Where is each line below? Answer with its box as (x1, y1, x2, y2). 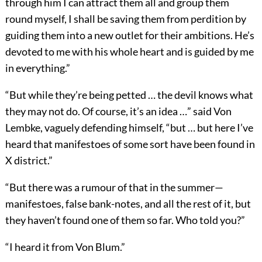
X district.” (5, 153, 53, 167)
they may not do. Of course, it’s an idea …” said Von (5, 104, 232, 118)
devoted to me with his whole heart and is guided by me (5, 44, 254, 58)
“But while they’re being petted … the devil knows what (5, 88, 253, 101)
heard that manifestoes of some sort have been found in (5, 137, 255, 150)
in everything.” (5, 61, 70, 74)
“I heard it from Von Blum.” (5, 240, 125, 253)
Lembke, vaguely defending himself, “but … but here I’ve (5, 120, 253, 134)
